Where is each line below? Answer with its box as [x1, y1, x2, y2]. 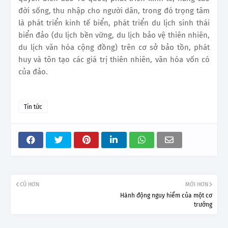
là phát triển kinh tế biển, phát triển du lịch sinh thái [18, 18, 210, 27]
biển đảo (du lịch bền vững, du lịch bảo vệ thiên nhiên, [18, 30, 210, 40]
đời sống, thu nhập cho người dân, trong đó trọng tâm [18, 6, 210, 15]
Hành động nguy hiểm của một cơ [120, 191, 212, 199]
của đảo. [18, 67, 48, 76]
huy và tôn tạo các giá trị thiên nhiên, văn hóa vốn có [18, 54, 210, 64]
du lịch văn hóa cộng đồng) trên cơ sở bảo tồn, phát [18, 42, 210, 52]
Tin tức [24, 103, 42, 110]
